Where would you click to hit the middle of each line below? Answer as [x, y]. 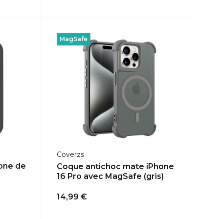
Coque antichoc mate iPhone [115, 167]
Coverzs [70, 155]
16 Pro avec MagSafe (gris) [110, 176]
